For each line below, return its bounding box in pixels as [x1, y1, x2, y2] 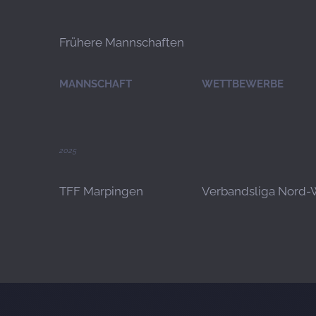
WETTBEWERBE [202, 78, 284, 91]
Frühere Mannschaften [59, 35, 184, 50]
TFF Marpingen [59, 184, 143, 199]
